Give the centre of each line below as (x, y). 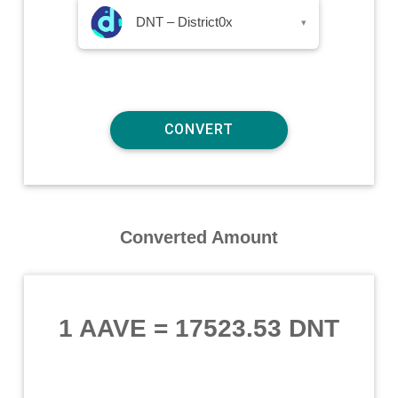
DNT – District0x (185, 21)
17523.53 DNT (257, 328)
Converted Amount (199, 237)
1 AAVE (102, 328)
